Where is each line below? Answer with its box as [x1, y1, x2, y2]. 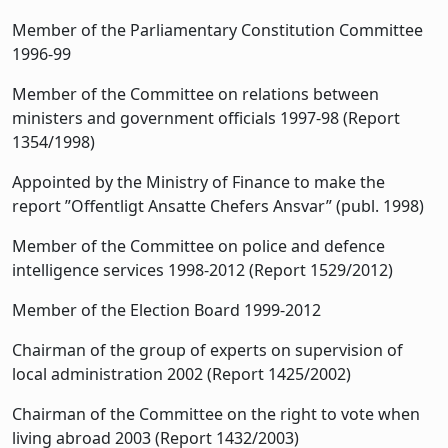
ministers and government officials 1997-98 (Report [12, 106, 400, 129]
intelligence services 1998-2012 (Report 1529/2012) [12, 258, 393, 281]
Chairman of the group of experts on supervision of [12, 338, 403, 361]
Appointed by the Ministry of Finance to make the [12, 170, 385, 193]
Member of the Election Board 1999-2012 [12, 298, 321, 321]
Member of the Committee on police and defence [12, 234, 385, 257]
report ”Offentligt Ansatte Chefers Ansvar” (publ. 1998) [12, 194, 424, 217]
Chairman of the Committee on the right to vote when [12, 402, 420, 425]
